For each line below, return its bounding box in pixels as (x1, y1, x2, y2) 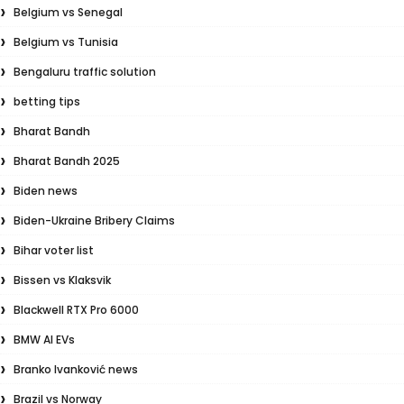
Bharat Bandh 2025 (14, 153, 120, 169)
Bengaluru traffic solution (14, 64, 156, 79)
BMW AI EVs (14, 332, 75, 347)
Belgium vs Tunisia (14, 34, 118, 50)
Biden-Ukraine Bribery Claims (14, 213, 175, 228)
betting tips (14, 94, 80, 109)
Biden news (14, 183, 78, 198)
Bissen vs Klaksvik (14, 272, 111, 288)
